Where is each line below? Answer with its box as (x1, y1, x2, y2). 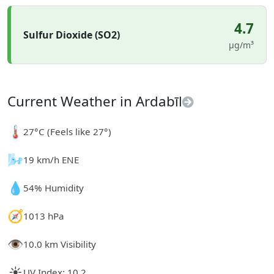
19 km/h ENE (23, 153, 79, 166)
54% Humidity (23, 181, 84, 194)
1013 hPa (23, 209, 64, 222)
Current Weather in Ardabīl (7, 92, 182, 111)
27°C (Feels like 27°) (23, 125, 111, 138)
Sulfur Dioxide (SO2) (23, 28, 120, 42)
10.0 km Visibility (23, 237, 96, 250)
